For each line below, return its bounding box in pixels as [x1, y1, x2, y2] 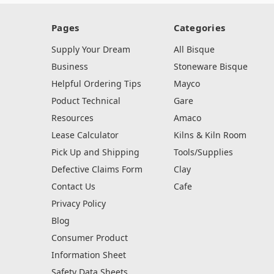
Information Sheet [51, 249, 126, 261]
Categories [173, 21, 225, 34]
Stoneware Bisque [173, 61, 248, 73]
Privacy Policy [51, 198, 106, 210]
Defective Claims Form [51, 163, 143, 176]
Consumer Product [51, 232, 128, 244]
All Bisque [173, 43, 215, 56]
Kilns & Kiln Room [173, 129, 246, 141]
